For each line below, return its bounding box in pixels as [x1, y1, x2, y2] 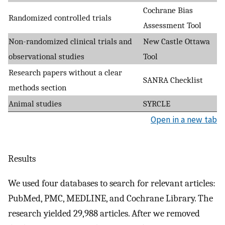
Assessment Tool [143, 20, 201, 30]
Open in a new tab [151, 114, 217, 125]
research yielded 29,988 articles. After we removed [8, 208, 200, 219]
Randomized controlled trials [9, 12, 111, 23]
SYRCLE [143, 98, 170, 108]
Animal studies [9, 98, 62, 108]
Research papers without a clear [9, 67, 122, 77]
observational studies [9, 51, 84, 61]
